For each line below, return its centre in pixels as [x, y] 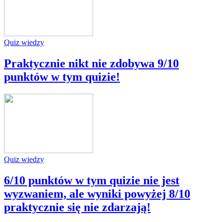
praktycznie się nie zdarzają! [77, 207]
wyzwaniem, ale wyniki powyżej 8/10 [97, 194]
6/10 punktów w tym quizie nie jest [92, 180]
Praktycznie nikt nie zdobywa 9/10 [91, 63]
